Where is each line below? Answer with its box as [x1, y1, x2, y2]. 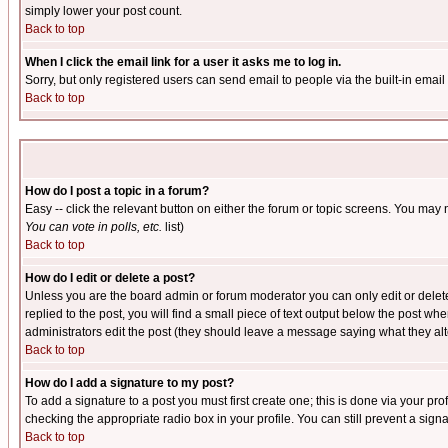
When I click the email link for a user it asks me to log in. [25, 55, 341, 69]
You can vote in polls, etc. [25, 220, 162, 234]
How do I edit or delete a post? [25, 271, 195, 285]
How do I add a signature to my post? [25, 376, 234, 390]
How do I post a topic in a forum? [25, 184, 209, 198]
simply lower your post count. [25, 4, 182, 18]
